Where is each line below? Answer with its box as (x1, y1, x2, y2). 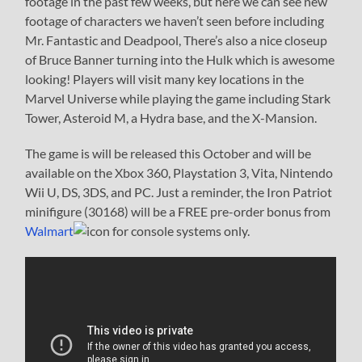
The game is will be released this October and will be (25, 145, 312, 162)
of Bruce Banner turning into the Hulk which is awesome (25, 52, 335, 68)
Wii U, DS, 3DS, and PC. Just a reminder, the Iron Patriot (25, 184, 333, 200)
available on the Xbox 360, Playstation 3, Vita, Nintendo (25, 165, 334, 181)
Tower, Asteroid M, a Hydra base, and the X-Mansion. (25, 110, 318, 126)
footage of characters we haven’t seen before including (25, 13, 325, 29)
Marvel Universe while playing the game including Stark (25, 90, 331, 107)
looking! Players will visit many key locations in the (25, 71, 305, 87)
